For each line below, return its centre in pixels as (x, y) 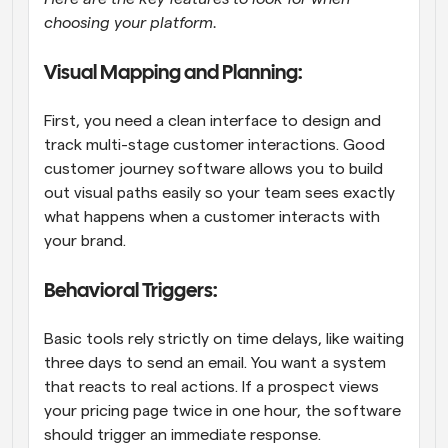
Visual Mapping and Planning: (174, 73)
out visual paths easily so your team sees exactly (219, 192)
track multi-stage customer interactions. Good (214, 144)
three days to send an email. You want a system (215, 362)
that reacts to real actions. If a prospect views (211, 386)
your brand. (87, 240)
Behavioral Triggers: (132, 291)
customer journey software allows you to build (213, 168)
